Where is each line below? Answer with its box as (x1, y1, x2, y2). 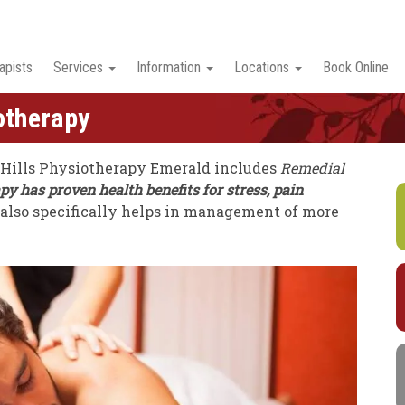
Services (52, 59, 103, 77)
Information (137, 59, 202, 77)
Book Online (323, 59, 390, 77)
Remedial (280, 158, 344, 178)
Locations (234, 59, 290, 77)
